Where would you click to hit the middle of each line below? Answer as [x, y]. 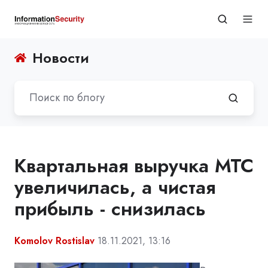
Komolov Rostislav [54, 240]
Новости [61, 58]
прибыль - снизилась [110, 208]
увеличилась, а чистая [115, 187]
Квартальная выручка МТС [134, 165]
